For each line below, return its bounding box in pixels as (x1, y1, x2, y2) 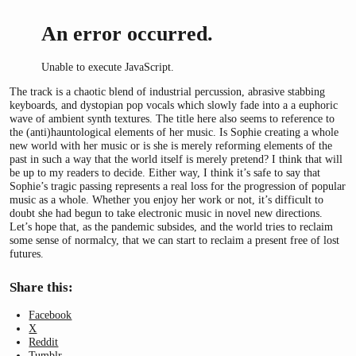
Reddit (29, 335, 59, 349)
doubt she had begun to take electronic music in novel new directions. (10, 206, 323, 219)
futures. (10, 246, 44, 260)
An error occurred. (41, 22, 213, 46)
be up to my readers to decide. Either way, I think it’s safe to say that (10, 165, 320, 179)
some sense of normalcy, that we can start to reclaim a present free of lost (10, 233, 339, 246)
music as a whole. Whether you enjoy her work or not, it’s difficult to (10, 192, 323, 206)
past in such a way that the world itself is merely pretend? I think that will (10, 152, 342, 165)
